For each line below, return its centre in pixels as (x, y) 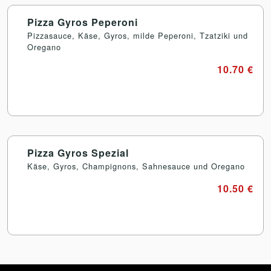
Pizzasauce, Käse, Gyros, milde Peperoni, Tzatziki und (138, 36)
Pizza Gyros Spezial (78, 153)
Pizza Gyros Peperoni (83, 22)
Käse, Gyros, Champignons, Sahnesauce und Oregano (136, 166)
